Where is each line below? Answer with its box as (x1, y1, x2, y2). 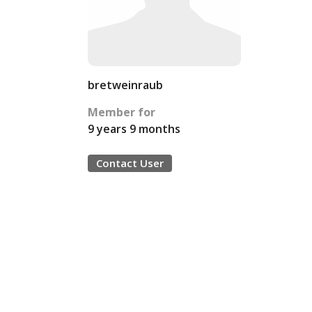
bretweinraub (88, 77, 163, 93)
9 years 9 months (88, 121, 180, 136)
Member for (88, 104, 155, 120)
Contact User (96, 156, 164, 170)
